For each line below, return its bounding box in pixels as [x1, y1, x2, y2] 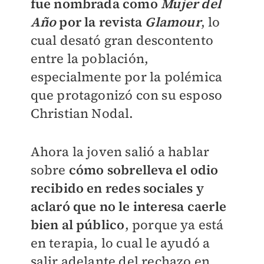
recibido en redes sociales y [30, 179, 204, 197]
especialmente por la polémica [30, 68, 223, 85]
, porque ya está [124, 216, 224, 233]
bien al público [30, 216, 125, 233]
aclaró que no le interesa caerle [30, 197, 226, 215]
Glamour [142, 13, 201, 31]
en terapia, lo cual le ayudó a [30, 234, 210, 252]
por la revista [56, 13, 143, 31]
